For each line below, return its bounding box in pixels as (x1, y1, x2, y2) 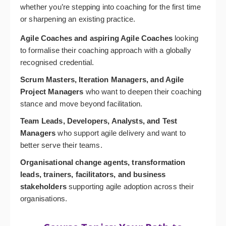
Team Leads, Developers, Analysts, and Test (20, 116, 178, 125)
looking (173, 33, 199, 42)
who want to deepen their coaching (83, 87, 202, 96)
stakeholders (20, 182, 67, 191)
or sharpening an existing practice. (20, 14, 136, 23)
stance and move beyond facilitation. (20, 99, 143, 108)
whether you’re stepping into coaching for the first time (20, 2, 201, 11)
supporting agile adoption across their (66, 182, 194, 191)
